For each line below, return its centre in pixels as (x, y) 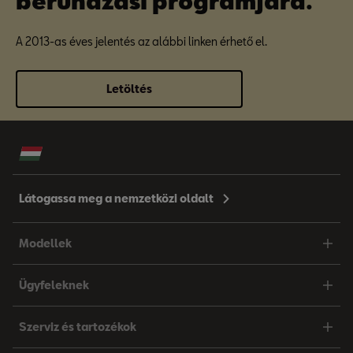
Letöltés (129, 89)
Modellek (45, 243)
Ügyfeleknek (54, 285)
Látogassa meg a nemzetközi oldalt (116, 198)
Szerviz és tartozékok (78, 327)
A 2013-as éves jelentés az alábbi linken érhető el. (141, 41)
